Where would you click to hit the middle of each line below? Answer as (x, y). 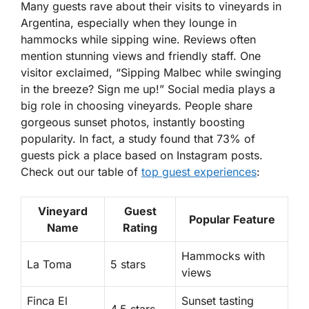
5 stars (128, 265)
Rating (140, 228)
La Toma (49, 265)
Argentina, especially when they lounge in (129, 23)
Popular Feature (232, 220)
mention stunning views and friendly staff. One (141, 56)
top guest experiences (199, 172)
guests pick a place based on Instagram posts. (142, 156)
